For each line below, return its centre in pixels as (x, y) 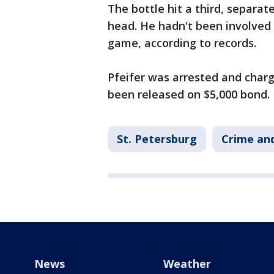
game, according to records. (183, 43)
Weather (187, 264)
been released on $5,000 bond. (190, 94)
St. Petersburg (157, 139)
